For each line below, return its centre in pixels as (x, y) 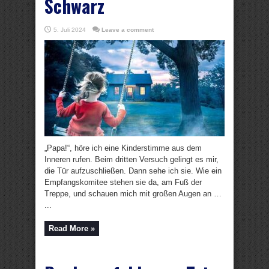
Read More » (72, 228)
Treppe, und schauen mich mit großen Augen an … (133, 194)
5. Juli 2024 (70, 30)
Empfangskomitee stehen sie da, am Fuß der (123, 182)
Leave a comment (128, 30)
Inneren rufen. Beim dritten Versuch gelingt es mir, (131, 159)
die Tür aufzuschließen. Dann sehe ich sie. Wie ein (133, 171)
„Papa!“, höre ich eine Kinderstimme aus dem (123, 148)
